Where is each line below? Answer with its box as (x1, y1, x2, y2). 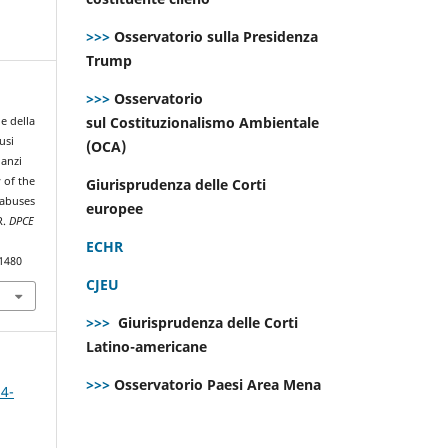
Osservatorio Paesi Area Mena (110, 374, 325, 394)
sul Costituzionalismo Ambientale (86, 112, 319, 132)
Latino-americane (86, 336, 211, 356)
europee (86, 198, 147, 218)
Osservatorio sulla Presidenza (110, 26, 318, 46)
